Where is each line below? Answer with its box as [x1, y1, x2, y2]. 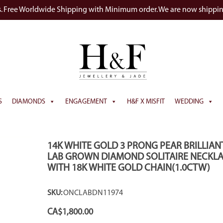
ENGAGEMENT [65, 97, 107, 106]
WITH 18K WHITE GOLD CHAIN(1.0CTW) [47, 162, 211, 173]
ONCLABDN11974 [63, 189, 123, 197]
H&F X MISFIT [126, 97, 165, 106]
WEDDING [174, 97, 204, 106]
